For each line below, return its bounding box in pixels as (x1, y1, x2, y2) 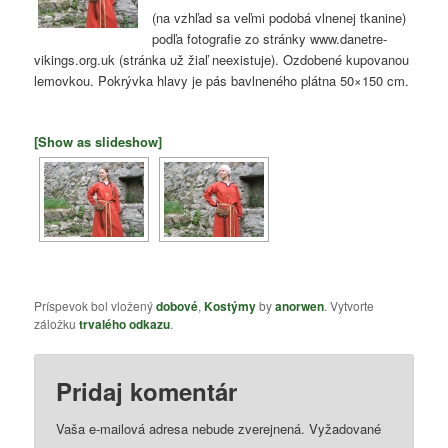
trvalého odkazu (79, 314, 171, 333)
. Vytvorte (324, 296, 375, 314)
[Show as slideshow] (34, 131, 163, 151)
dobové (156, 296, 199, 315)
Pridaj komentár (56, 374, 238, 409)
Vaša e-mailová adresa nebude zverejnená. (56, 419, 306, 439)
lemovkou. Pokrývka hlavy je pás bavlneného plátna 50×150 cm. (34, 70, 410, 90)
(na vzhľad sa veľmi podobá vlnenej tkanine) (152, 7, 407, 27)
